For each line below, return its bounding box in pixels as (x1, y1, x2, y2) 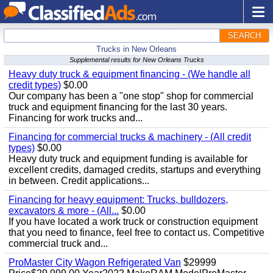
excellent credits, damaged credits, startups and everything (9, 165, 261, 175)
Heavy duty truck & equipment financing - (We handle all (9, 69, 250, 79)
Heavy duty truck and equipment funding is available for (9, 154, 247, 164)
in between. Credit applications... (9, 175, 149, 186)
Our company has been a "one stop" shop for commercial (9, 91, 253, 101)
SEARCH (228, 31, 261, 40)
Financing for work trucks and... (9, 113, 143, 123)
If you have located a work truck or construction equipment (9, 216, 258, 227)
